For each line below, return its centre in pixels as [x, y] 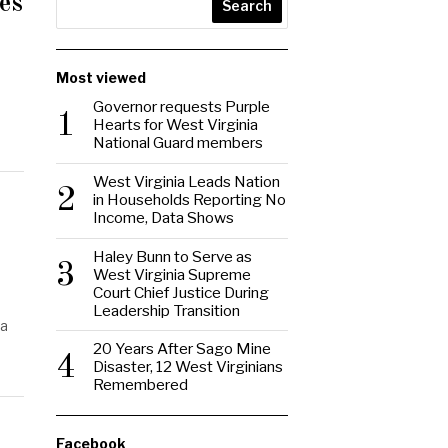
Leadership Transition [167, 311]
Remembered [141, 385]
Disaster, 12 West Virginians [188, 367]
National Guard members [178, 143]
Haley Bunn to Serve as [173, 257]
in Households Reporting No [190, 200]
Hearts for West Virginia [176, 125]
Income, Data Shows [164, 218]
